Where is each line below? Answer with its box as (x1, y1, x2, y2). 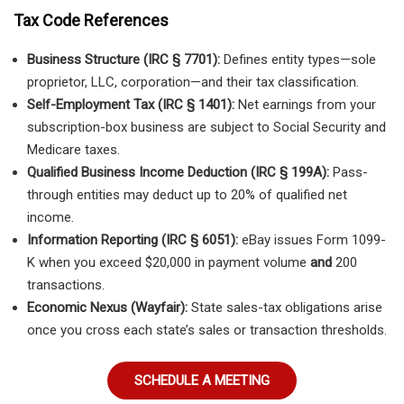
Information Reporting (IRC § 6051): (27, 231, 238, 248)
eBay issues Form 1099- (238, 231, 386, 248)
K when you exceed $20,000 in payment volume (27, 253, 310, 271)
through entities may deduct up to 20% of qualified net (27, 186, 347, 203)
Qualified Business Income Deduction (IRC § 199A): (27, 163, 329, 180)
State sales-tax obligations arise (188, 298, 382, 316)
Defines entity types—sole (220, 50, 376, 68)
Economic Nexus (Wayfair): (27, 298, 188, 316)
